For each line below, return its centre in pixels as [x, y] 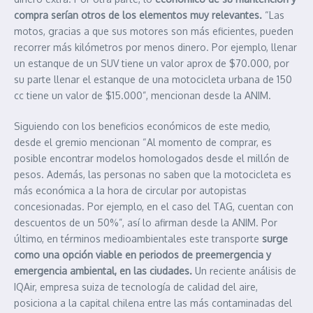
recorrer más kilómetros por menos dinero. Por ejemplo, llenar [155, 48]
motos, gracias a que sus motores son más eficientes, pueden [154, 31]
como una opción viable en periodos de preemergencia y [143, 255]
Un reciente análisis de [246, 271]
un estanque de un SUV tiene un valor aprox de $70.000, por [152, 64]
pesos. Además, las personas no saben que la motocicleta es [153, 175]
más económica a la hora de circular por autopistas [130, 191]
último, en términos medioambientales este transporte [138, 239]
